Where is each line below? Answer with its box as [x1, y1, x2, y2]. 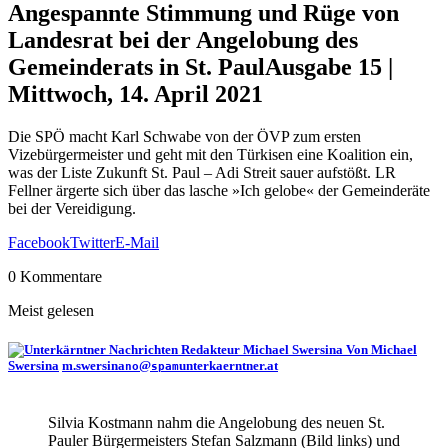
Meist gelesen [8, 301, 94, 319]
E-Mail [115, 233, 159, 251]
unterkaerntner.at [179, 357, 278, 373]
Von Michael [346, 341, 417, 357]
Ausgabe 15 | [265, 53, 393, 80]
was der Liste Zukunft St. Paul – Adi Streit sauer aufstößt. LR [8, 163, 396, 181]
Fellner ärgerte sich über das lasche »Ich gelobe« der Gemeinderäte [8, 181, 430, 199]
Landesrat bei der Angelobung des [8, 26, 358, 53]
